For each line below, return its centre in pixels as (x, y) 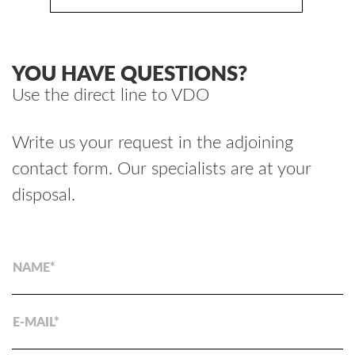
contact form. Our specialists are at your (162, 169)
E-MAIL (33, 322)
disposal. (44, 195)
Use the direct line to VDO (111, 95)
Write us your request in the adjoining (153, 143)
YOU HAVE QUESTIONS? (130, 75)
